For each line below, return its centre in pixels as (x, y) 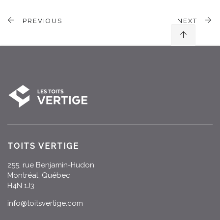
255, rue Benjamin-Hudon (51, 165)
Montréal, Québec (39, 175)
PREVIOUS (41, 21)
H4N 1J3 (21, 186)
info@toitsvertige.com (45, 203)
